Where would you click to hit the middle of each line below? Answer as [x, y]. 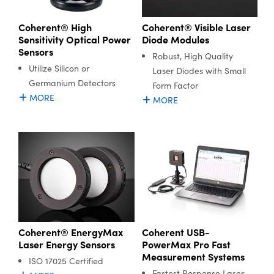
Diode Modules [175, 39]
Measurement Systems [193, 256]
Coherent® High [55, 27]
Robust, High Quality [192, 56]
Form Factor [175, 85]
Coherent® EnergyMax [71, 231]
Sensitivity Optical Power [75, 39]
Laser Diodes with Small [199, 70]
